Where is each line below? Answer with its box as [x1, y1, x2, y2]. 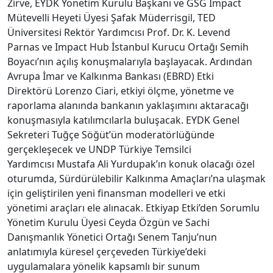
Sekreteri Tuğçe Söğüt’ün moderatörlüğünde [7, 127, 214, 141]
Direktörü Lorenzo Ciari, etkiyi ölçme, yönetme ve [7, 83, 234, 97]
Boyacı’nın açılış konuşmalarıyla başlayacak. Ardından [7, 54, 252, 68]
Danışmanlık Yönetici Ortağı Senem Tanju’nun [7, 230, 217, 244]
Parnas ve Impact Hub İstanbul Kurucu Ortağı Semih [7, 40, 249, 54]
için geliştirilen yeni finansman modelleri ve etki [7, 186, 225, 200]
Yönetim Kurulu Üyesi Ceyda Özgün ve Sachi [7, 215, 210, 229]
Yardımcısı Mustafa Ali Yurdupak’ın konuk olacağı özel [7, 157, 255, 171]
